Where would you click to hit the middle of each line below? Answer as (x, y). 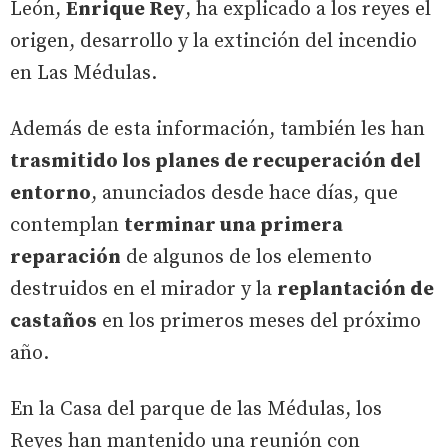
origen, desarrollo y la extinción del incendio (213, 41)
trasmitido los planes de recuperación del (215, 161)
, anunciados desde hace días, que (244, 193)
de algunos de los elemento (246, 257)
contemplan (67, 225)
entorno (50, 193)
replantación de (355, 289)
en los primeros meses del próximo (259, 321)
